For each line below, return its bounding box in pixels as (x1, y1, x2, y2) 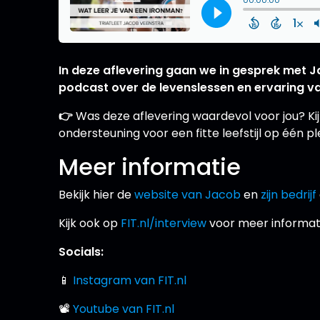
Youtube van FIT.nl (73, 300, 175, 317)
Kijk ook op (59, 214, 121, 231)
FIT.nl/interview (121, 214, 207, 231)
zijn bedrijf (261, 186, 317, 203)
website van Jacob (134, 186, 241, 203)
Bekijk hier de (59, 186, 135, 203)
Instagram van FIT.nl (73, 271, 187, 289)
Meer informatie (59, 150, 241, 183)
